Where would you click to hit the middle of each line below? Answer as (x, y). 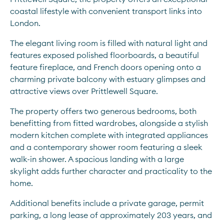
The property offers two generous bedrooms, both (103, 111)
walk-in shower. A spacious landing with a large (97, 159)
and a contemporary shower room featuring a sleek (106, 147)
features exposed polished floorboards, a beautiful (104, 55)
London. (25, 23)
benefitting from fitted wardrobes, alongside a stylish (109, 123)
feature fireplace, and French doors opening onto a (105, 67)
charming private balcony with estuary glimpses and (108, 79)
